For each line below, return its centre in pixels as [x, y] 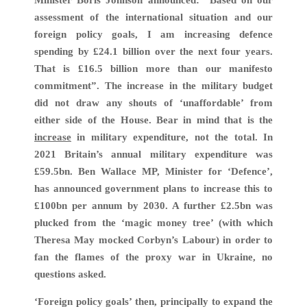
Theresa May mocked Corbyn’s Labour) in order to [153, 240]
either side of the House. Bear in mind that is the [153, 120]
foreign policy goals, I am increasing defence [153, 35]
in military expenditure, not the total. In [172, 137]
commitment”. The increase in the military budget [153, 86]
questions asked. [70, 274]
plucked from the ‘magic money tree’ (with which [153, 223]
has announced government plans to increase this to [153, 189]
